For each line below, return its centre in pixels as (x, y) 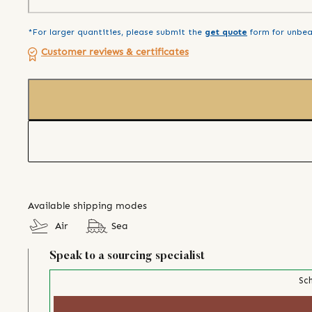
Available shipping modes (87, 205)
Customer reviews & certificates (115, 52)
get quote (226, 32)
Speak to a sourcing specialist (127, 256)
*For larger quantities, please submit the (115, 32)
